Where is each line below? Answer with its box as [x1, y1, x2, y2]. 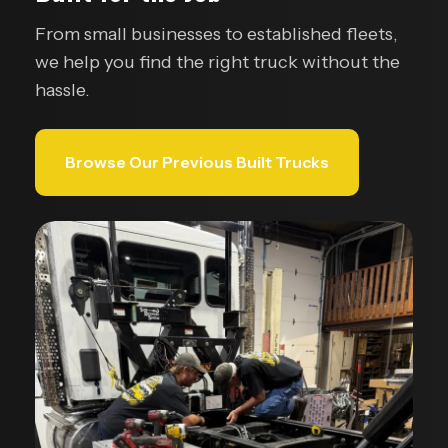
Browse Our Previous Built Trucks [65, 152, 329, 173]
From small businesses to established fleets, [35, 23, 398, 46]
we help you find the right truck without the [35, 51, 400, 74]
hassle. [35, 79, 90, 102]
